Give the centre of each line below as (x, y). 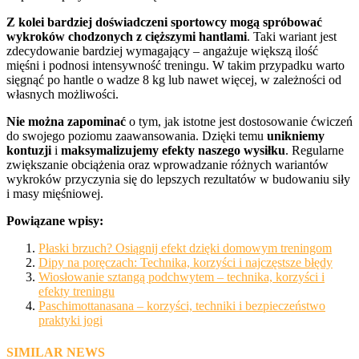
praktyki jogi (71, 321)
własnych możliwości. (63, 95)
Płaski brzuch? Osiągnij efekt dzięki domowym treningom (185, 248)
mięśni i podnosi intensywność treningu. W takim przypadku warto (175, 66)
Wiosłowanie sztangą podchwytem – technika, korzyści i (182, 277)
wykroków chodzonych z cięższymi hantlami (127, 37)
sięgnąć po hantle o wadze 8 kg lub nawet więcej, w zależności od (174, 80)
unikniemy (296, 136)
